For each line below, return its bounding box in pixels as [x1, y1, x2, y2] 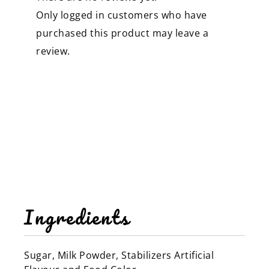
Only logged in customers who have [36, 8, 207, 22]
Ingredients [24, 201, 130, 233]
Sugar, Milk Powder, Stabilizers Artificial [24, 248, 214, 262]
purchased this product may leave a [36, 26, 208, 40]
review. [36, 44, 70, 58]
